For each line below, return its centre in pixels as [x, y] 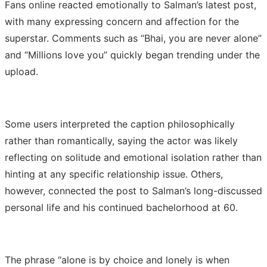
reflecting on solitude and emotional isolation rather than [133, 157]
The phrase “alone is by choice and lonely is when [117, 260]
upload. [21, 71]
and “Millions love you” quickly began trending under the [132, 55]
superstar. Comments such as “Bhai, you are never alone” [133, 38]
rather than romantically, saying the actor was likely [121, 140]
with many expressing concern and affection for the [122, 21]
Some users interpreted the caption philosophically [120, 124]
